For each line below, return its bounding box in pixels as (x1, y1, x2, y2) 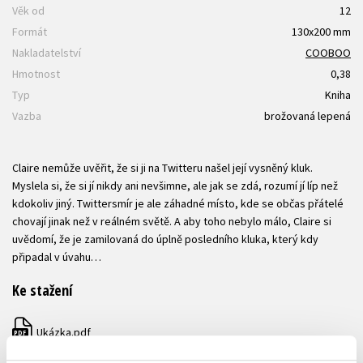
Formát (12, 24, 47, 40)
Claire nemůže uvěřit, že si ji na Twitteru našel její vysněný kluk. (12, 160, 313, 176)
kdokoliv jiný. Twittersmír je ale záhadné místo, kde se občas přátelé (12, 196, 344, 211)
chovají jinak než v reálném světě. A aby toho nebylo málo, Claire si (12, 214, 331, 229)
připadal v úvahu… (12, 250, 101, 265)
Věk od (12, 3, 45, 19)
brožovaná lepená (264, 109, 351, 124)
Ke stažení (12, 280, 72, 301)
